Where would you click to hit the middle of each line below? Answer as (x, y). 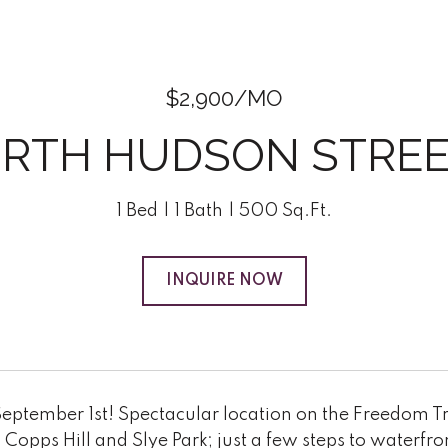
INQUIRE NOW (224, 281)
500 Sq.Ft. (285, 211)
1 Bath (198, 211)
